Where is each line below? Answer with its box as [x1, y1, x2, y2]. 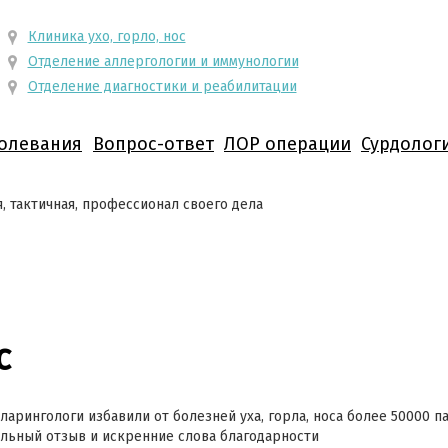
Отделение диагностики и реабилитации [27, 78, 297, 95]
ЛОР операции [224, 133, 351, 155]
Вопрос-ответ [93, 133, 214, 155]
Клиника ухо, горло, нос [27, 28, 186, 45]
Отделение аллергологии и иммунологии [27, 53, 299, 70]
